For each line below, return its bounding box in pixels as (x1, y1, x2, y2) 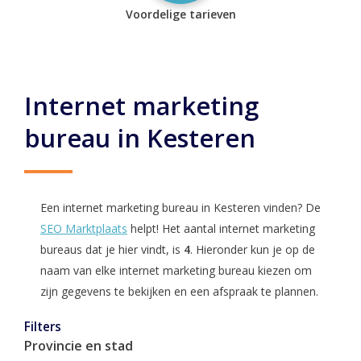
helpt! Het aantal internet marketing (127, 221, 315, 236)
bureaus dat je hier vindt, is (40, 242, 184, 257)
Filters (24, 318, 61, 335)
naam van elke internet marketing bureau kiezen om (40, 263, 312, 278)
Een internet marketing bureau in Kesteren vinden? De (40, 200, 321, 215)
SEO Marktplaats (40, 221, 127, 236)
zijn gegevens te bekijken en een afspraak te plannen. (40, 284, 318, 299)
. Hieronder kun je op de (190, 242, 315, 257)
